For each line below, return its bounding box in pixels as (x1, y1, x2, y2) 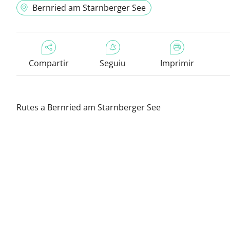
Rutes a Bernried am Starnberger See (16, 102, 161, 113)
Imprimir (160, 57, 194, 69)
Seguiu (100, 57, 126, 69)
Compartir (28, 57, 69, 69)
